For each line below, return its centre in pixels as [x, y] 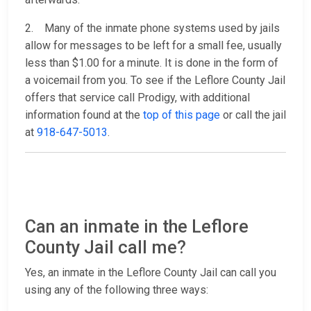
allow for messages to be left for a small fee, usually [153, 46]
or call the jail [253, 115]
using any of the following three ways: [117, 290]
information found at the [84, 115]
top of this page [182, 115]
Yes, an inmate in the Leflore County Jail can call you [151, 273]
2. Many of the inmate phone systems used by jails [152, 28]
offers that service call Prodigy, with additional [137, 98]
